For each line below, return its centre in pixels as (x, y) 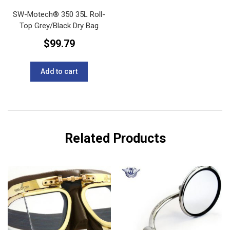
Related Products (115, 138)
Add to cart (59, 71)
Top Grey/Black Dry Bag (59, 26)
